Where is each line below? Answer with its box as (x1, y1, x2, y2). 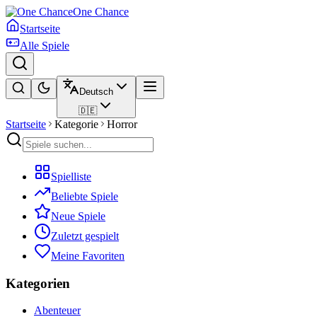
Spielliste (51, 171, 91, 183)
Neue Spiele (51, 210, 105, 222)
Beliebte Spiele (51, 190, 118, 202)
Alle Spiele (20, 40, 69, 52)
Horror (107, 118, 137, 130)
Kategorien (6, 275, 70, 291)
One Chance (73, 6, 129, 18)
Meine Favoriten (51, 250, 125, 262)
